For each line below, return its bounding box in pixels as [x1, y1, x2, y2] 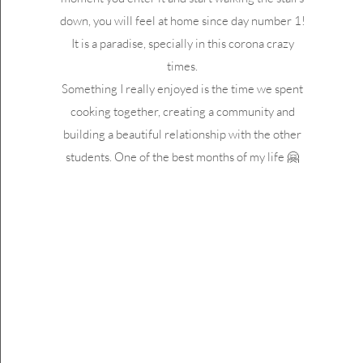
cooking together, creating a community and [70, 104, 295, 119]
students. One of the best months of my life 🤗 [66, 149, 300, 164]
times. [167, 58, 199, 74]
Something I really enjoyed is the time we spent [62, 81, 304, 96]
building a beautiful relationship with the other [63, 126, 302, 142]
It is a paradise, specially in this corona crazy [70, 36, 294, 51]
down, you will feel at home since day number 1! [59, 13, 305, 28]
